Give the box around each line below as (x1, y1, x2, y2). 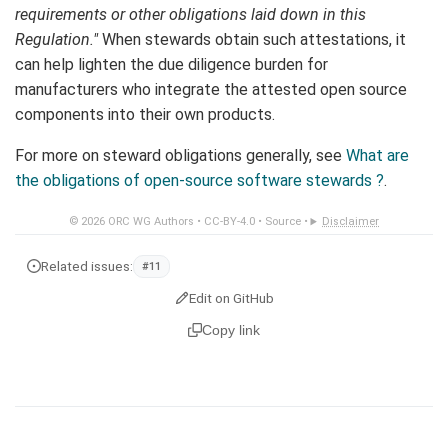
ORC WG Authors (107, 215, 194, 229)
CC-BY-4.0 (203, 215, 255, 229)
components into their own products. (15, 105, 275, 125)
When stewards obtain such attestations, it (98, 30, 406, 50)
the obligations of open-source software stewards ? (15, 171, 384, 191)
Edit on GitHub (188, 289, 274, 306)
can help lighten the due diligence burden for (15, 55, 328, 75)
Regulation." (15, 30, 98, 50)
